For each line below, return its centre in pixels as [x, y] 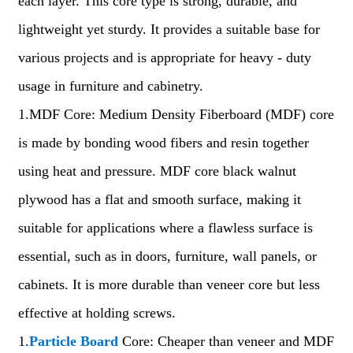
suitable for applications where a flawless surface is [165, 228]
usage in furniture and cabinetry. [110, 86]
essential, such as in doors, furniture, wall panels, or [167, 256]
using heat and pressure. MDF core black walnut [157, 171]
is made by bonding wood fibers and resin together [163, 143]
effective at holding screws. [97, 313]
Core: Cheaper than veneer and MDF [226, 341]
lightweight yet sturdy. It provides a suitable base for [169, 29]
